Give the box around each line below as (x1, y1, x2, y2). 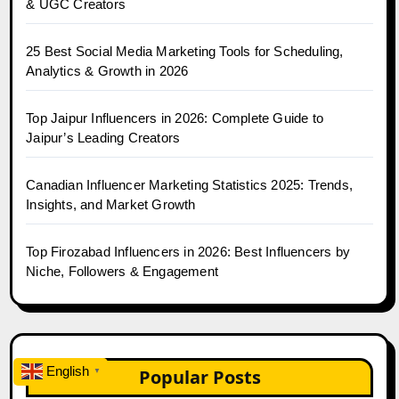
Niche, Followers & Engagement (26, 263, 219, 279)
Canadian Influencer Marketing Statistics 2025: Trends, (26, 176, 354, 192)
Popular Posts (138, 364, 261, 389)
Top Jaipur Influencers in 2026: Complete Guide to (26, 110, 324, 126)
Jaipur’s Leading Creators (26, 129, 181, 145)
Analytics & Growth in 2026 (26, 62, 189, 78)
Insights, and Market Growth (26, 196, 196, 212)
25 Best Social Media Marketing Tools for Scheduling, (26, 43, 344, 59)
